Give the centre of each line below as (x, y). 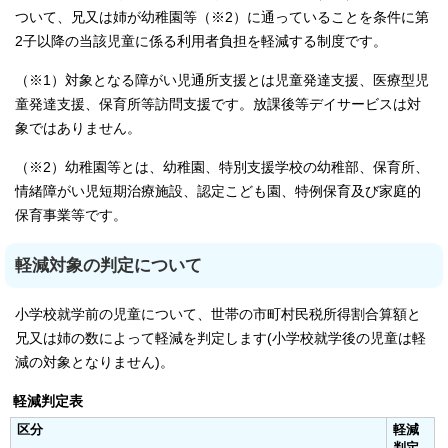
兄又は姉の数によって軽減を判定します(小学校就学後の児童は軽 (220, 338)
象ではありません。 (78, 128)
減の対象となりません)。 (94, 362)
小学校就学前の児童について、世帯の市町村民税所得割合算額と (218, 314)
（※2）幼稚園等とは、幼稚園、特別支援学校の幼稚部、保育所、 (222, 167)
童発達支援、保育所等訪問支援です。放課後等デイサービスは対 (218, 104)
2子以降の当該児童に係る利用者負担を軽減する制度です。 (201, 41)
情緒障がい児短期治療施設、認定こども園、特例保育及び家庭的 (218, 191)
